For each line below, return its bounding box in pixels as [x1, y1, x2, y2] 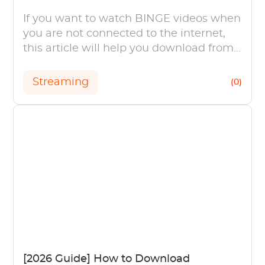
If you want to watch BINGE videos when [23, 13, 241, 24]
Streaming [33, 76, 89, 88]
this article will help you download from [23, 43, 234, 54]
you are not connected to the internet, [23, 28, 226, 39]
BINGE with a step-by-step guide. [23, 57, 202, 69]
